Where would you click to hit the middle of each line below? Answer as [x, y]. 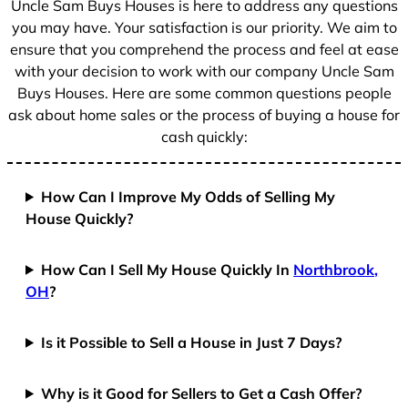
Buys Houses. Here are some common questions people [204, 92]
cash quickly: [204, 136]
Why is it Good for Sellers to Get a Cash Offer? [202, 393]
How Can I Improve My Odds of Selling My [189, 196]
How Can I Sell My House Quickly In [168, 269]
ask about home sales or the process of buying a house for [204, 114]
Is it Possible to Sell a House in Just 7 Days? [192, 342]
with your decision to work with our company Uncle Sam [204, 71]
